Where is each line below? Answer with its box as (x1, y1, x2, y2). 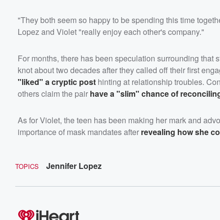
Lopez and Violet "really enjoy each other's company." (18, 26, 204, 37)
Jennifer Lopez (46, 160, 102, 171)
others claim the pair (18, 87, 90, 99)
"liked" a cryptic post (18, 76, 96, 87)
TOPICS (15, 161, 39, 171)
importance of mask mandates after (18, 126, 141, 137)
